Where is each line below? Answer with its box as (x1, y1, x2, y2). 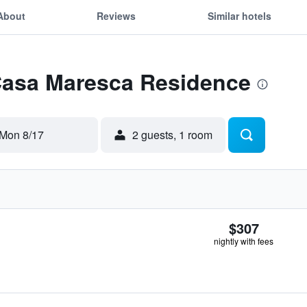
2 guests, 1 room (132, 127, 212, 143)
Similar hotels (207, 8, 271, 23)
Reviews (97, 8, 136, 23)
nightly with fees (214, 235, 273, 247)
